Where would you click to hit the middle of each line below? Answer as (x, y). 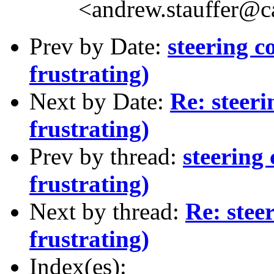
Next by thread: (107, 211)
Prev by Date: (98, 46)
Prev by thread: (106, 156)
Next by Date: (100, 101)
